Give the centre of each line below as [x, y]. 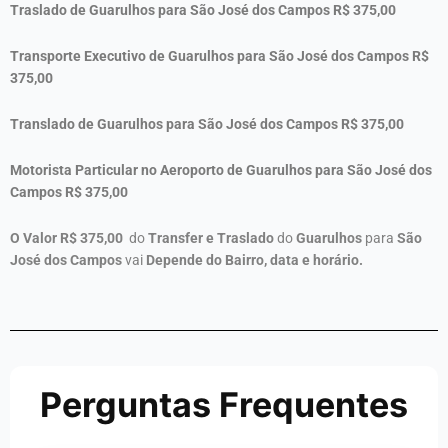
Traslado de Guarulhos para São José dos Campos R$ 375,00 [203, 10]
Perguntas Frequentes [224, 405]
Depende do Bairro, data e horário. [254, 260]
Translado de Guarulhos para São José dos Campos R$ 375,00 [207, 124]
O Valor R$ [45, 238]
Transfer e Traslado [211, 238]
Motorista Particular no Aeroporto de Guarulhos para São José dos [221, 170]
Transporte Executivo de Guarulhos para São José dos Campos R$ [219, 56]
